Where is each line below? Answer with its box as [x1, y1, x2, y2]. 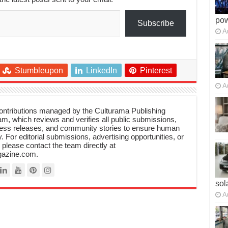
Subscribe [137, 18, 174, 27]
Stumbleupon [14, 66, 63, 75]
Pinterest [139, 66, 172, 75]
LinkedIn [85, 66, 117, 75]
